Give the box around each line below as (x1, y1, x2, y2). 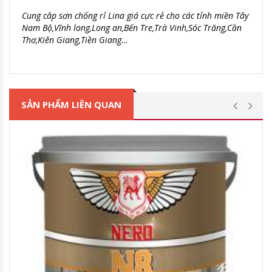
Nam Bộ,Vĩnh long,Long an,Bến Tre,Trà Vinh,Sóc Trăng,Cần (22, 21, 242, 33)
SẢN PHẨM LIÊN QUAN (21, 98, 121, 110)
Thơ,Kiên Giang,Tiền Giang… (22, 33, 128, 46)
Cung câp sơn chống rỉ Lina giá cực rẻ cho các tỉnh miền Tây (22, 9, 248, 21)
